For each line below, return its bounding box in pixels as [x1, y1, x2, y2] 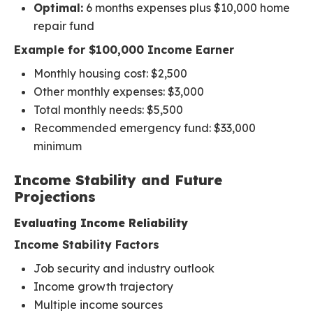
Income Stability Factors [14, 238, 159, 252]
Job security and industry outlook [34, 261, 214, 276]
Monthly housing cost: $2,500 [34, 66, 187, 81]
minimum [34, 139, 82, 154]
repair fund [34, 19, 94, 34]
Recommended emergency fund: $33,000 [34, 121, 256, 136]
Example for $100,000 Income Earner [14, 43, 234, 57]
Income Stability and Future [14, 171, 222, 189]
